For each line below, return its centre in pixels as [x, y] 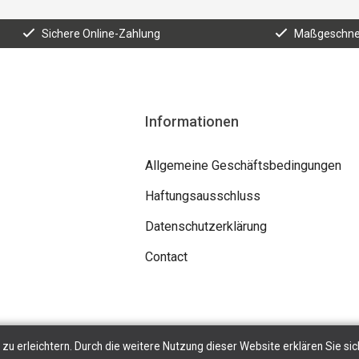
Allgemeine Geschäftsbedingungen [243, 165]
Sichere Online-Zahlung [101, 33]
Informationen [192, 121]
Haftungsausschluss [202, 196]
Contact [166, 256]
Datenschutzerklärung [206, 226]
